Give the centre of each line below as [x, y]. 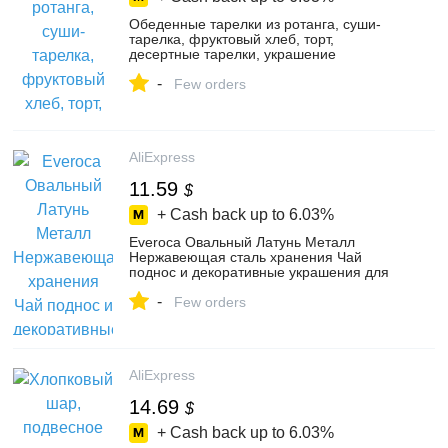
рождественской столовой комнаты [244, 69]
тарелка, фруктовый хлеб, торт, [231, 39]
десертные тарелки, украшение [232, 54]
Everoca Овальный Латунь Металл [242, 242]
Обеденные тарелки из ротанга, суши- [255, 24]
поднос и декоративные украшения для [259, 272]
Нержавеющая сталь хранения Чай [245, 257]
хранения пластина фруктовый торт [247, 287]
